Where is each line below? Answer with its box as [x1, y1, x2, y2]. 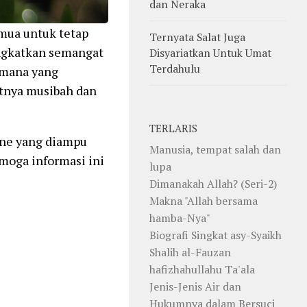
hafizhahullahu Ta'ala [149, 261, 255, 277]
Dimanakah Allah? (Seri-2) [149, 175, 277, 191]
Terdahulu [149, 60, 200, 76]
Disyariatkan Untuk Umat [149, 45, 271, 60]
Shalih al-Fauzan [149, 244, 231, 260]
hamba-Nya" [149, 210, 210, 225]
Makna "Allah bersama [149, 193, 258, 208]
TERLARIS [149, 121, 197, 135]
